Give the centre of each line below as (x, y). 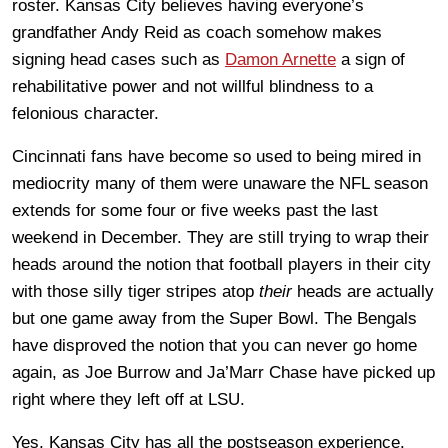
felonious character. (85, 113)
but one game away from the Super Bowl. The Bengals (214, 318)
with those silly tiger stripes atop (135, 291)
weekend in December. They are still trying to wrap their (220, 237)
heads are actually (363, 291)
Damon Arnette (280, 59)
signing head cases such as (118, 59)
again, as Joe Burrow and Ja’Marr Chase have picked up (223, 372)
